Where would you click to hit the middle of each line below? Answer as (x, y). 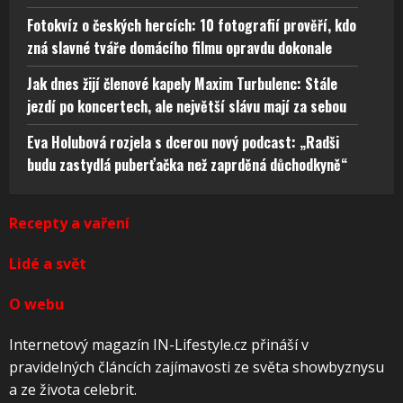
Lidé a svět (48, 263)
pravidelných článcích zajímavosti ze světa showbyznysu (197, 367)
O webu (36, 304)
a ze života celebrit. (73, 389)
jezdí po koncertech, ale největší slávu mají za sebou (187, 106)
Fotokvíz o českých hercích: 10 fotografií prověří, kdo (192, 25)
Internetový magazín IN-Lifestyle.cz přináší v (159, 344)
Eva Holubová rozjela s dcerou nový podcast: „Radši (183, 142)
